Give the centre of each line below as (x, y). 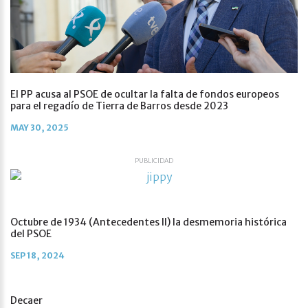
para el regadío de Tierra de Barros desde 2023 (119, 106)
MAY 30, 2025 (40, 128)
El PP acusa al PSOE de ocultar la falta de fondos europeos (145, 95)
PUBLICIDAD (154, 161)
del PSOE (31, 234)
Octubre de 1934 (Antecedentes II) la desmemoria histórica (148, 222)
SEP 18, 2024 (37, 256)
